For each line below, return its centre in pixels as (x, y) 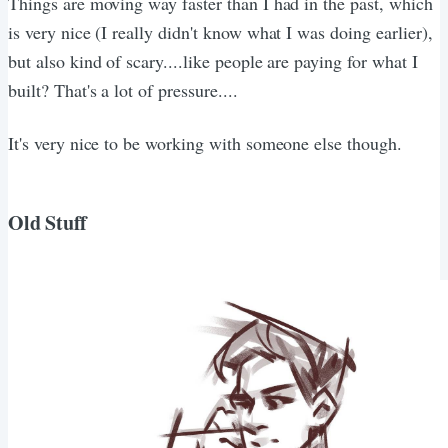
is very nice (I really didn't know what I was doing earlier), (220, 31)
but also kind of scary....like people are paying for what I (213, 60)
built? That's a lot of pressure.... (123, 89)
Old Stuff (48, 222)
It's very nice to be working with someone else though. (205, 142)
